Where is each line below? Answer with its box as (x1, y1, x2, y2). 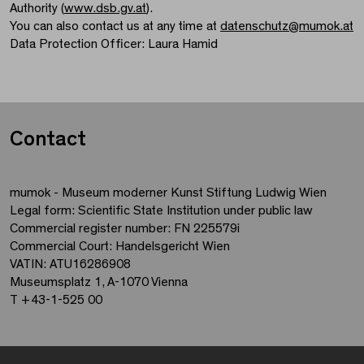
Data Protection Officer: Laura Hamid (10, 37, 218, 51)
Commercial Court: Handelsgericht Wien (10, 240, 230, 253)
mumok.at (299, 19, 353, 33)
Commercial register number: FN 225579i (10, 222, 240, 236)
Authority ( (10, 2, 64, 15)
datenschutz (220, 19, 288, 33)
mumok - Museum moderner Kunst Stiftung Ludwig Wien (10, 186, 327, 200)
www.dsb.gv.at (64, 2, 146, 15)
